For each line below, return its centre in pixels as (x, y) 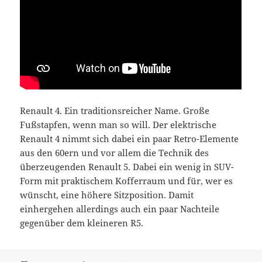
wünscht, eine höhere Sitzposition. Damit (107, 194)
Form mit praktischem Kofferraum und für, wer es (127, 180)
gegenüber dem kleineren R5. (82, 223)
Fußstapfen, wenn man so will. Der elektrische (118, 124)
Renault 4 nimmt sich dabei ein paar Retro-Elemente (130, 138)
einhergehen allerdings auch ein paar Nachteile (120, 208)
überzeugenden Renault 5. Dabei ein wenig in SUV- (127, 166)
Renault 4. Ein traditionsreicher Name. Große (115, 110)
